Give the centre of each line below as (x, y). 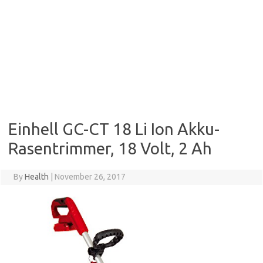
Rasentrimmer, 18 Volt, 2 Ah (110, 149)
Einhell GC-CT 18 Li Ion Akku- (114, 129)
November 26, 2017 (90, 177)
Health (36, 177)
